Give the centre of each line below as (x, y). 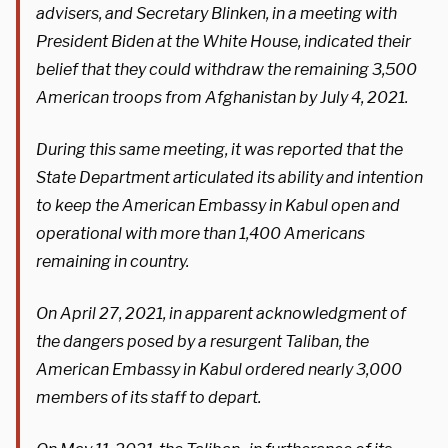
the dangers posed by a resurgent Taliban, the (202, 341)
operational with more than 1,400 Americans (200, 233)
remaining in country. (112, 261)
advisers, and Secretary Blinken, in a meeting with (216, 13)
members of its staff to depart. (148, 397)
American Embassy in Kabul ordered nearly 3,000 (219, 369)
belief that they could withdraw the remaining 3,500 (226, 69)
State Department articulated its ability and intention (229, 177)
